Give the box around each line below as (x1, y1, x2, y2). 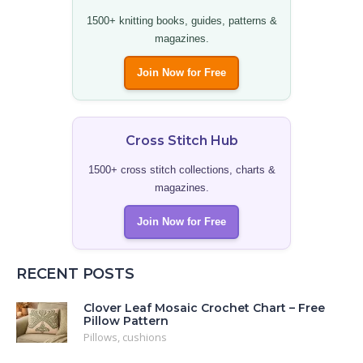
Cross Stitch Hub (125, 133, 238, 149)
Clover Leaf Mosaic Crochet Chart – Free (83, 301, 325, 316)
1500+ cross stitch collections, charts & (88, 164, 275, 177)
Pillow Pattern (83, 314, 169, 329)
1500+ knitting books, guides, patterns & (86, 15, 277, 28)
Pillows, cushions (83, 330, 167, 345)
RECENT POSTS (16, 265, 135, 284)
